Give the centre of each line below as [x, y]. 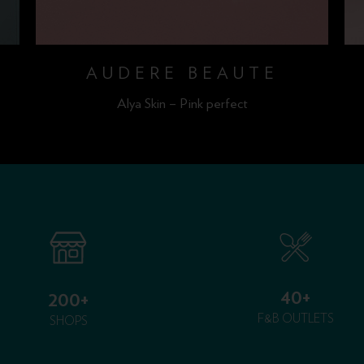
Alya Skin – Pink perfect [182, 103]
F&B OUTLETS [296, 319]
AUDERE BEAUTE [182, 73]
